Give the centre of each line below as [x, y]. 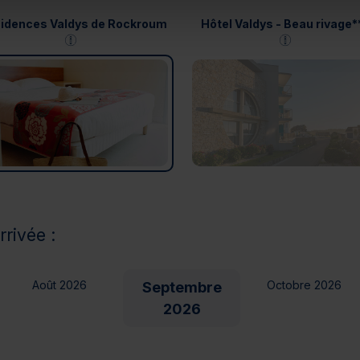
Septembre [182, 288]
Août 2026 [59, 285]
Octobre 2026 [304, 285]
